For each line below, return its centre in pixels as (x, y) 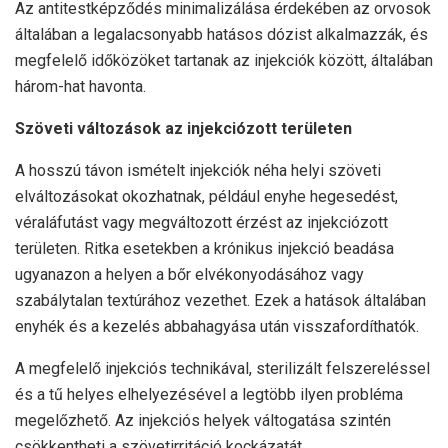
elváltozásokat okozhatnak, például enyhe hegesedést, (206, 197)
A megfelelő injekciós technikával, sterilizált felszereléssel (222, 369)
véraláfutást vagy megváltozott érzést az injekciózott (201, 223)
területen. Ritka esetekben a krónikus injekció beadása (204, 249)
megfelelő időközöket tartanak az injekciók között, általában (224, 61)
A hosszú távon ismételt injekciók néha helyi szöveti (198, 171)
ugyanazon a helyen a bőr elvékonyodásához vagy (189, 275)
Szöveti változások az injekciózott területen (183, 129)
